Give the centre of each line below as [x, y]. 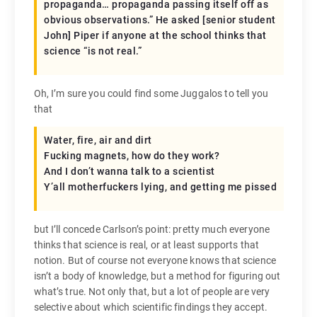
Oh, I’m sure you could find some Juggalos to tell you [151, 93]
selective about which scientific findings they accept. [151, 307]
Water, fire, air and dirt [98, 140]
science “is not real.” [93, 51]
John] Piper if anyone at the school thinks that [155, 35]
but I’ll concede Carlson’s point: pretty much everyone [152, 230]
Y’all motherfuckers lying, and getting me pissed [161, 187]
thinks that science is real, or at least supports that [146, 245]
